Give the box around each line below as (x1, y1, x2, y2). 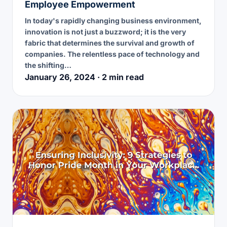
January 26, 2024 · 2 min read (25, 71, 144, 82)
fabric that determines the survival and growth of (25, 38, 195, 47)
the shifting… (25, 60, 71, 69)
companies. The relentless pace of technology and (25, 49, 200, 58)
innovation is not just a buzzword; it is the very (25, 27, 186, 36)
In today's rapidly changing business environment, (25, 16, 202, 25)
